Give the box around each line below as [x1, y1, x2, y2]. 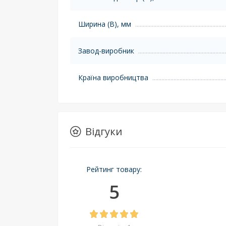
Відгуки [85, 124, 122, 138]
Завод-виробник [78, 45, 134, 55]
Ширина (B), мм [78, 19, 131, 29]
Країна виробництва [78, 72, 148, 82]
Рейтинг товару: [86, 164, 142, 174]
